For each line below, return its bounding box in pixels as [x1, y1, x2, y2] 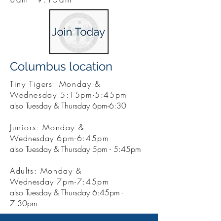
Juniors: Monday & [10, 122, 84, 133]
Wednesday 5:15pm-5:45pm [10, 89, 127, 100]
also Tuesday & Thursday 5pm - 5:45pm [10, 144, 141, 154]
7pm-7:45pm [53, 176, 110, 187]
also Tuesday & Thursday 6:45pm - [10, 187, 123, 198]
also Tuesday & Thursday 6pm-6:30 [10, 100, 126, 111]
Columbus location [10, 59, 112, 74]
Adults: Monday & [10, 165, 82, 176]
